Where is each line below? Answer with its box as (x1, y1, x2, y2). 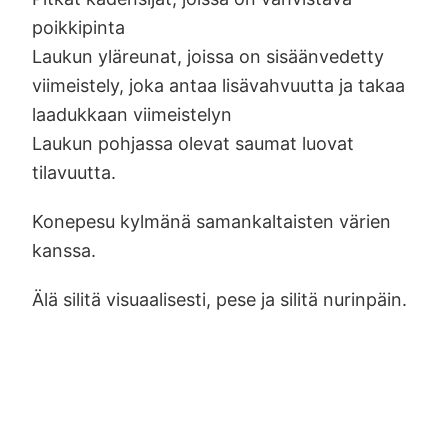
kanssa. (32, 239, 96, 261)
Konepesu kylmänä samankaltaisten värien (32, 210, 391, 232)
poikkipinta (32, 16, 125, 38)
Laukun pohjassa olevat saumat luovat (32, 132, 354, 154)
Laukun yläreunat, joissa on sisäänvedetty (32, 45, 384, 67)
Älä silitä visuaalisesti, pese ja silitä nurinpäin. (32, 288, 407, 310)
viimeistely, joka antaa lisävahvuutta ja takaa (32, 74, 405, 96)
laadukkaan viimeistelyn (32, 103, 232, 125)
